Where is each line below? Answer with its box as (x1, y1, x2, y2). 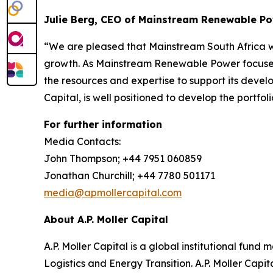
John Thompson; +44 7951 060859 (44, 152, 202, 165)
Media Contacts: (44, 135, 121, 148)
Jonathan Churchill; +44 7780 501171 (44, 169, 215, 182)
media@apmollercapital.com (44, 186, 182, 199)
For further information (44, 118, 162, 131)
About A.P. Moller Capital (44, 213, 168, 226)
